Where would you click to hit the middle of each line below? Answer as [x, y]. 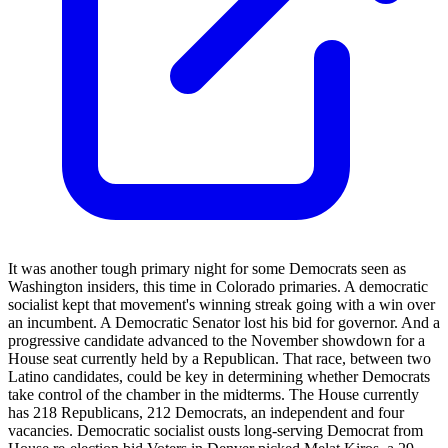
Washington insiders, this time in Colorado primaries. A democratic [218, 286]
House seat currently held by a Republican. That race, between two [219, 358]
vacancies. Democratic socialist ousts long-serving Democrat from [215, 430]
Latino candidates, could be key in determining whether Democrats [219, 376]
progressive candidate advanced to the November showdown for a [216, 340]
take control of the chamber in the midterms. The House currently [213, 394]
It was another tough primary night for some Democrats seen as [207, 268]
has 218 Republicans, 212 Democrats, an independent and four [206, 412]
